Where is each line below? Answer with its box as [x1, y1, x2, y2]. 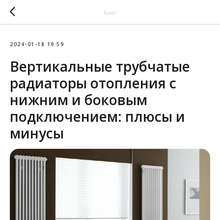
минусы [10, 124, 64, 142]
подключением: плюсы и [10, 107, 185, 126]
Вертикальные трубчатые [10, 57, 190, 76]
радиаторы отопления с [10, 74, 176, 92]
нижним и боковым [10, 90, 147, 109]
